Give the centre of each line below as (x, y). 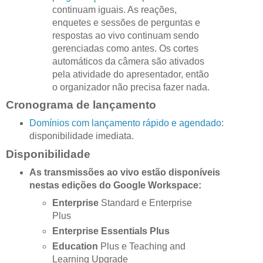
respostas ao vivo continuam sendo (126, 35)
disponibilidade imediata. (81, 136)
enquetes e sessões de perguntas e (127, 22)
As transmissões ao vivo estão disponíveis (124, 173)
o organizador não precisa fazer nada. (131, 87)
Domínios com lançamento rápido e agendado (125, 123)
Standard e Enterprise (146, 203)
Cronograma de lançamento (81, 105)
